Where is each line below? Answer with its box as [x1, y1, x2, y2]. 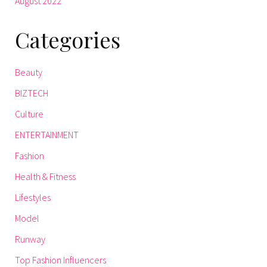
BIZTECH [15, 87, 48, 100]
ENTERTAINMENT [15, 129, 79, 141]
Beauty [15, 66, 42, 79]
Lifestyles [15, 191, 51, 204]
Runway [15, 233, 45, 246]
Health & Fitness [15, 170, 76, 183]
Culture [15, 108, 44, 120]
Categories [15, 25, 120, 54]
